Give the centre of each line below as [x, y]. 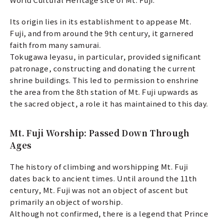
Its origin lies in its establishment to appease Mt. [101, 22]
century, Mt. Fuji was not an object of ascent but [99, 190]
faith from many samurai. [55, 45]
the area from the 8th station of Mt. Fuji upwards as [104, 92]
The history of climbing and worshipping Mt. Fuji [99, 167]
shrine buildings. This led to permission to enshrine [104, 80]
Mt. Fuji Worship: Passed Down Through [100, 133]
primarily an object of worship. [66, 202]
